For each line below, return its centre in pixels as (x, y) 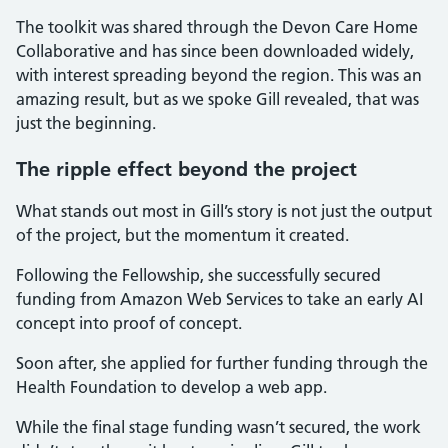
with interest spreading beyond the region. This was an (219, 75)
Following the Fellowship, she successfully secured (198, 275)
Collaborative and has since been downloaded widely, (215, 51)
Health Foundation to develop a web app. (171, 387)
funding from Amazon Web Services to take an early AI (219, 299)
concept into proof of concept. (129, 323)
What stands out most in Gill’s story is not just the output (224, 211)
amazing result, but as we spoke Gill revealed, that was (217, 99)
